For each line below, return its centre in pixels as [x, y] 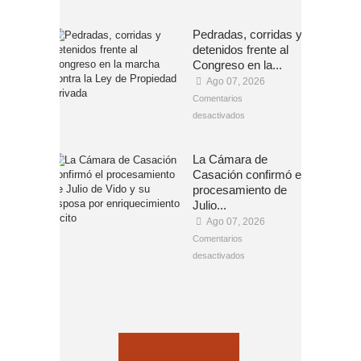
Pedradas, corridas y [247, 34]
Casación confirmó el [248, 174]
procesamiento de [240, 189]
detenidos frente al [241, 49]
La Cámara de [230, 159]
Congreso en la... [237, 64]
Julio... [210, 205]
